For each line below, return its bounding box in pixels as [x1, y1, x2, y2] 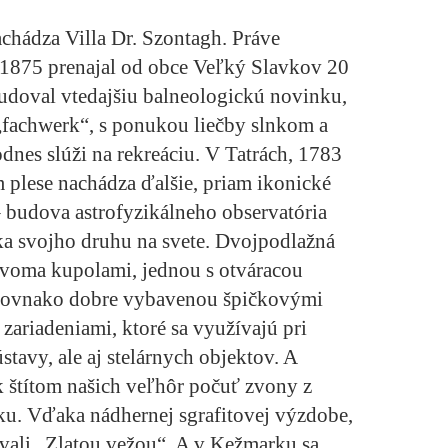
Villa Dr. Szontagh [65, 26, 222, 51]
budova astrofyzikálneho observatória [6, 200, 327, 225]
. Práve [222, 26, 280, 51]
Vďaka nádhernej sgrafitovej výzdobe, [22, 403, 353, 428]
